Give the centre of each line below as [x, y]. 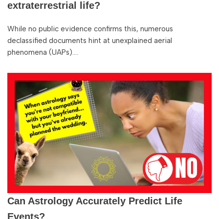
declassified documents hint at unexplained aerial [90, 41]
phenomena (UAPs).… [44, 52]
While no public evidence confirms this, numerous [90, 29]
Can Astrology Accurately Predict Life [95, 201]
